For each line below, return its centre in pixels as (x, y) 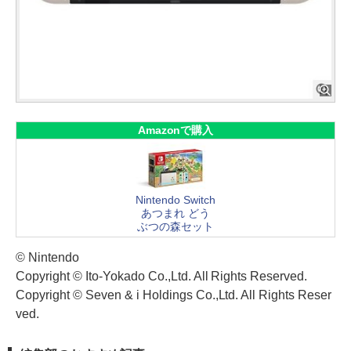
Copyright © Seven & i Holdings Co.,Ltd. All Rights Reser (174, 295)
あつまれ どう (175, 213)
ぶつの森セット (175, 227)
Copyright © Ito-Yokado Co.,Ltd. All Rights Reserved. (162, 277)
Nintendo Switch (175, 200)
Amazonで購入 (175, 130)
